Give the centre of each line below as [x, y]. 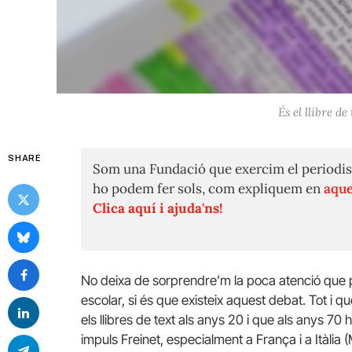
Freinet [141, 339]
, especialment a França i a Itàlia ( [254, 339]
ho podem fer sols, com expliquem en [208, 188]
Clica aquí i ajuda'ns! [158, 208]
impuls [101, 339]
